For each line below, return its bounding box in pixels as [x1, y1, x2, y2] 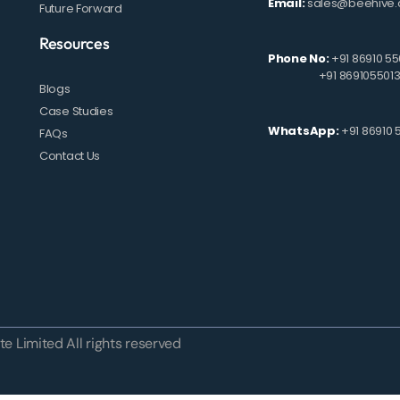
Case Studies [39, 103, 113, 121]
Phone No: [268, 50, 329, 68]
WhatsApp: [268, 122, 339, 140]
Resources [39, 33, 110, 54]
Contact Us [39, 147, 100, 165]
